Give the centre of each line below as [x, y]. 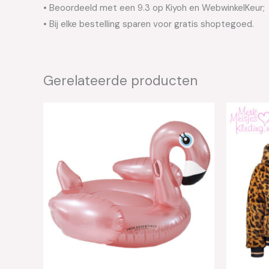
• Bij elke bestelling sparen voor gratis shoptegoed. [149, 24]
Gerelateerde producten [120, 81]
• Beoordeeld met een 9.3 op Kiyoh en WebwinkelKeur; [154, 8]
